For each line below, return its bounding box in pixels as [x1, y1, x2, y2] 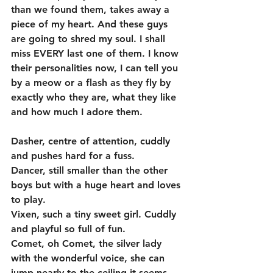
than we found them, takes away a [11, 4, 172, 15]
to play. [11, 194, 52, 205]
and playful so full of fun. [11, 223, 129, 235]
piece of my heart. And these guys [11, 18, 171, 30]
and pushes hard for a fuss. [11, 150, 141, 161]
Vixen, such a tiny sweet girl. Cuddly [11, 208, 179, 220]
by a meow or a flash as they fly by [11, 77, 174, 88]
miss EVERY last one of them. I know [11, 48, 182, 59]
